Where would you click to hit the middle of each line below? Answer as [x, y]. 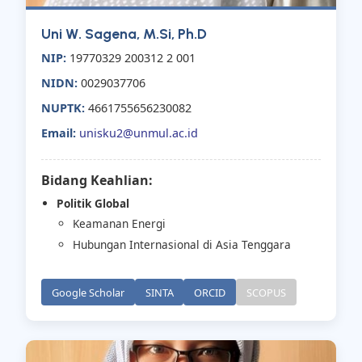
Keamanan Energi [119, 224]
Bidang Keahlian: [97, 180]
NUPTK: [63, 108]
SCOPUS [266, 292]
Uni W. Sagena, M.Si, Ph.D [124, 34]
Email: [59, 133]
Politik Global [93, 203]
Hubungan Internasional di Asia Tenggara [181, 245]
